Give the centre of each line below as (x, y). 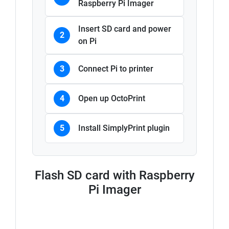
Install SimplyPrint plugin (124, 128)
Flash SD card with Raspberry (114, 176)
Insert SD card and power (125, 29)
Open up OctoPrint (112, 99)
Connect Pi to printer (116, 69)
